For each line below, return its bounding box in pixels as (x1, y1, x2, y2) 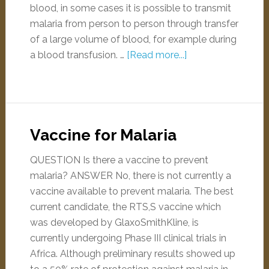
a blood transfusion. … (29, 49, 127, 61)
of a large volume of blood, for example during (29, 34, 237, 45)
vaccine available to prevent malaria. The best (29, 186, 234, 197)
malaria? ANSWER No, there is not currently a (29, 170, 231, 181)
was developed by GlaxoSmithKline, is (29, 217, 199, 228)
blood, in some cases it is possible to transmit (29, 2, 231, 14)
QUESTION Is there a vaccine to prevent (29, 154, 208, 166)
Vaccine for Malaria (29, 126, 177, 144)
